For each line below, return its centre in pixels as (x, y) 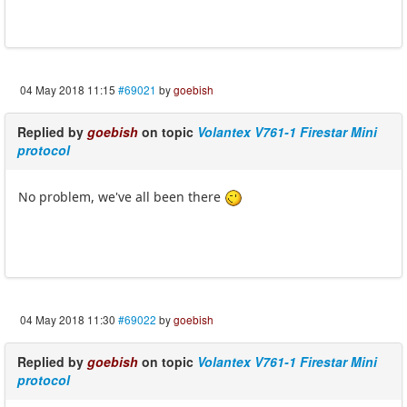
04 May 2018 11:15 (68, 89)
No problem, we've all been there (121, 196)
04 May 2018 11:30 (68, 319)
